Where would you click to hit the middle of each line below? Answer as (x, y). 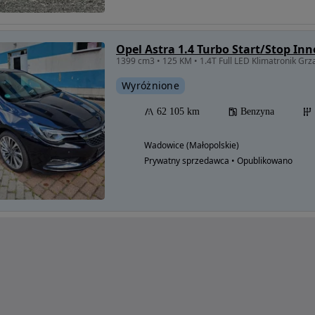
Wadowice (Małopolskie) (192, 146)
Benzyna (257, 112)
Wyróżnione (150, 86)
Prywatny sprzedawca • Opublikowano (218, 161)
